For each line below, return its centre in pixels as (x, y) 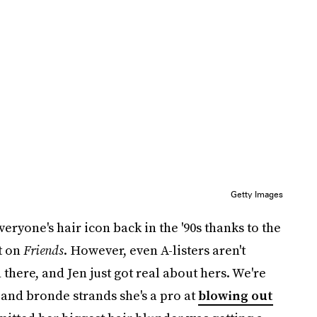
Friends (43, 250)
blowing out (235, 296)
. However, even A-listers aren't (154, 250)
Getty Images (257, 195)
